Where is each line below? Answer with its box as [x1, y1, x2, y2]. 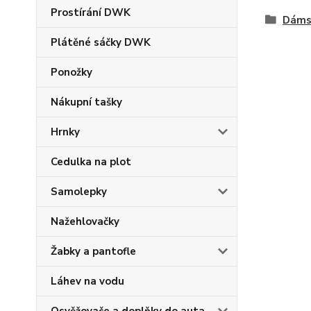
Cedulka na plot [51, 155, 131, 169]
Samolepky [51, 185, 107, 199]
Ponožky [51, 65, 92, 79]
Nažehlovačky [51, 215, 119, 228]
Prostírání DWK [51, 6, 131, 19]
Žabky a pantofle [51, 244, 136, 258]
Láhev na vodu [51, 274, 124, 288]
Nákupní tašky [51, 95, 122, 109]
